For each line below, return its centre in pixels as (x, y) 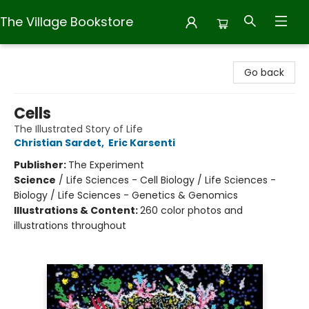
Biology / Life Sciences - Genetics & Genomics (126, 195)
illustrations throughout (70, 226)
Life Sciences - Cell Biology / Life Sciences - (171, 180)
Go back (264, 72)
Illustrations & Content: (77, 210)
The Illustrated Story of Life (78, 129)
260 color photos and (191, 210)
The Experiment (106, 165)
